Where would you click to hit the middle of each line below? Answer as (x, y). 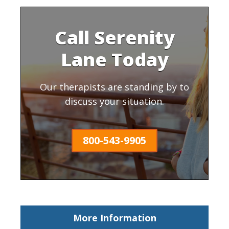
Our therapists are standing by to (114, 87)
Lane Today (114, 59)
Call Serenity (114, 37)
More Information (114, 217)
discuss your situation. (114, 101)
